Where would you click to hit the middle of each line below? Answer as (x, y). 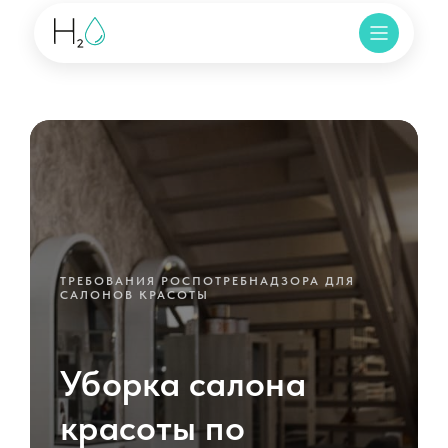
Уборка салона (183, 383)
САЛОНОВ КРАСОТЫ (134, 295)
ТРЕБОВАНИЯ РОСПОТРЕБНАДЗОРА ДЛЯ (207, 281)
